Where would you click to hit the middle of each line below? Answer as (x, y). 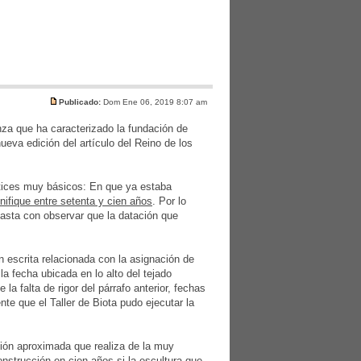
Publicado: (80, 102)
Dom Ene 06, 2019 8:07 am (155, 102)
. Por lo (169, 201)
